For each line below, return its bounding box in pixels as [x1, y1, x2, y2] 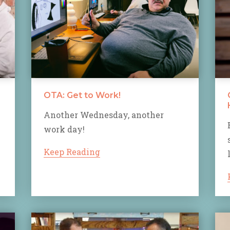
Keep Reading [44, 146, 100, 157]
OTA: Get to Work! [44, 90, 121, 100]
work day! [44, 123, 85, 135]
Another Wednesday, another [44, 109, 164, 120]
